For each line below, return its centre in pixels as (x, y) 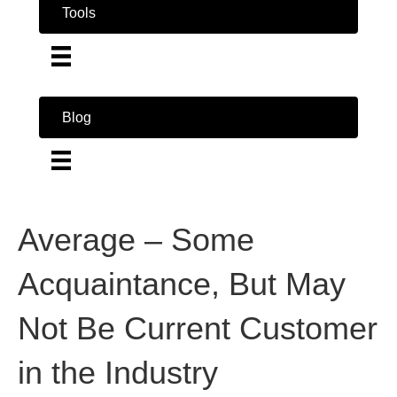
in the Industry (118, 372)
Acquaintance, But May (182, 284)
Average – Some (136, 239)
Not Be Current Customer (198, 328)
